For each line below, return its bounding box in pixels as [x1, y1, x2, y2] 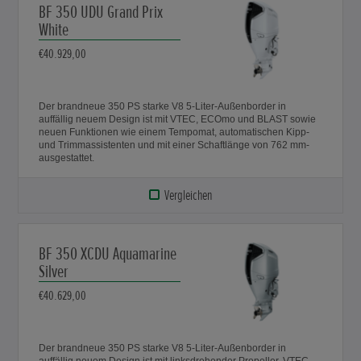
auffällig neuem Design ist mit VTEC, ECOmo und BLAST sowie [39, 113, 317, 125]
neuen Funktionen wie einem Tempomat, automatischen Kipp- [39, 126, 310, 138]
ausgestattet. [39, 151, 95, 164]
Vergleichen [164, 185, 212, 204]
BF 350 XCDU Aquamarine [39, 243, 177, 265]
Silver [39, 260, 69, 283]
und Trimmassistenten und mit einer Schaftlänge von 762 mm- [39, 139, 310, 151]
